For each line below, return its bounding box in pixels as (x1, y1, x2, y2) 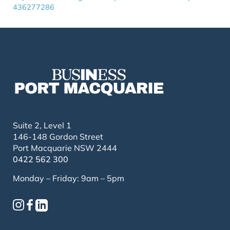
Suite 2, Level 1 (13, 120, 71, 130)
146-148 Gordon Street (13, 131, 103, 142)
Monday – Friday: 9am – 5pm (13, 172, 124, 183)
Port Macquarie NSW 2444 (13, 142, 117, 153)
